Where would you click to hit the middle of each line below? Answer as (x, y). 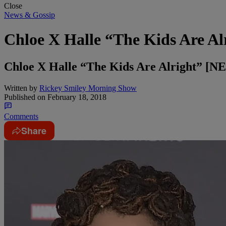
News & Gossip (30, 15)
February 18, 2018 (76, 97)
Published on (25, 97)
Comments (21, 116)
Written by (21, 88)
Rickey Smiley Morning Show (88, 88)
